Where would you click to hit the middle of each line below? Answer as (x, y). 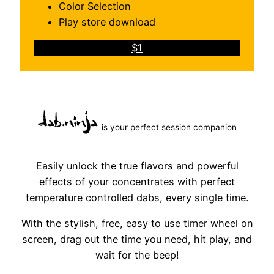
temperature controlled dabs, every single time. (137, 198)
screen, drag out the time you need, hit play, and (137, 239)
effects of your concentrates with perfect (137, 182)
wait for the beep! (137, 255)
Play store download (107, 22)
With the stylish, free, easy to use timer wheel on (137, 224)
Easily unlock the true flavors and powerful (137, 166)
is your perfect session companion (169, 127)
